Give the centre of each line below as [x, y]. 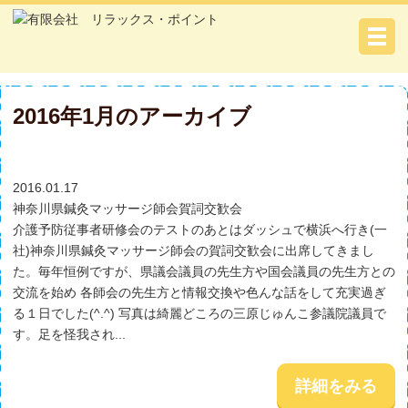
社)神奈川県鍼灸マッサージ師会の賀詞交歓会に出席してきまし [194, 250]
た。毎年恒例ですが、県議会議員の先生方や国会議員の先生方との [204, 271]
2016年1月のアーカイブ [132, 116]
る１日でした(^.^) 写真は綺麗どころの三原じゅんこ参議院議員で [199, 313]
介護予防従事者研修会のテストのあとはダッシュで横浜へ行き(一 [200, 229]
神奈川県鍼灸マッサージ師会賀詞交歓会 [127, 209]
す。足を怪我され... [69, 334]
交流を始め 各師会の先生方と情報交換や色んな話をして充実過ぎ [199, 292]
